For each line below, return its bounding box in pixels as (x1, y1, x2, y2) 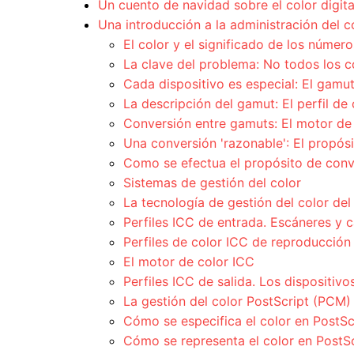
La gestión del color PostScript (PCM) (123, 293, 351, 310)
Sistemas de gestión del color (123, 175, 301, 191)
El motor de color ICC (123, 254, 254, 270)
